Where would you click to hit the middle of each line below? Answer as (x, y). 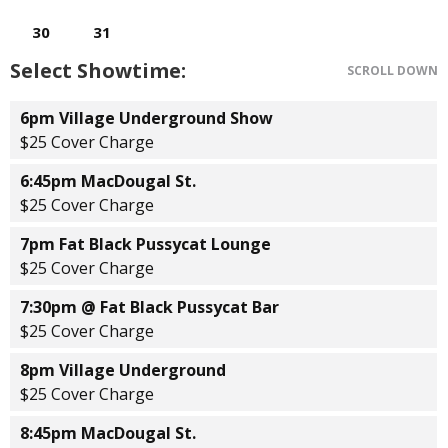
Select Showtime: (98, 70)
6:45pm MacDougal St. (108, 181)
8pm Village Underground (123, 370)
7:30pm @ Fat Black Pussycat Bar (149, 307)
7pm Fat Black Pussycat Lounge (145, 244)
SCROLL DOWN (392, 70)
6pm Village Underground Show (146, 118)
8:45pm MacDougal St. (108, 433)
